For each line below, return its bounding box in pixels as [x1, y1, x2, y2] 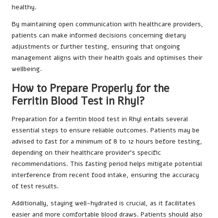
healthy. [12, 2, 36, 12]
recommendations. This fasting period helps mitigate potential [12, 159, 202, 169]
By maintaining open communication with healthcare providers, [12, 19, 203, 29]
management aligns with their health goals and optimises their [12, 53, 202, 63]
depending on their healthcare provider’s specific [12, 148, 161, 158]
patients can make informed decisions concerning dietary [12, 31, 186, 40]
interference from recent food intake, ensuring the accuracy [12, 170, 199, 180]
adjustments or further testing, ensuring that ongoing [12, 42, 180, 52]
